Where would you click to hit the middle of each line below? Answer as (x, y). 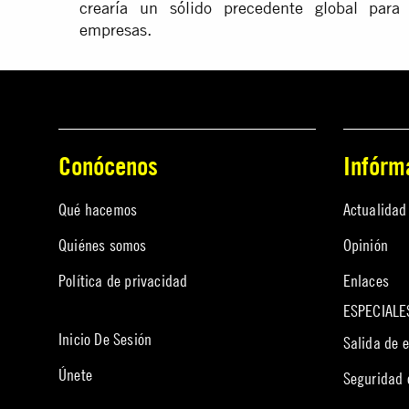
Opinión (365, 245)
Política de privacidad (123, 281)
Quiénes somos (103, 245)
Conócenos (108, 166)
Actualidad (375, 209)
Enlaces (366, 281)
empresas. (115, 30)
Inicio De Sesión (105, 339)
